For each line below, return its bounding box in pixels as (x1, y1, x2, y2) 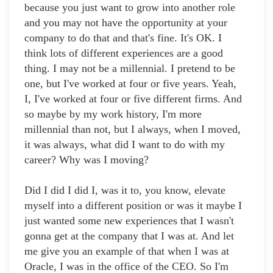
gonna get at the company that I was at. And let (24, 230, 234, 243)
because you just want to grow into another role (24, 1, 235, 14)
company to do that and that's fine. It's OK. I (24, 32, 222, 44)
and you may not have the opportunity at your (24, 16, 227, 29)
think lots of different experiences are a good (24, 47, 223, 60)
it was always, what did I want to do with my (24, 138, 225, 151)
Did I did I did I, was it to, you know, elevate (24, 184, 225, 197)
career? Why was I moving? (24, 154, 149, 166)
